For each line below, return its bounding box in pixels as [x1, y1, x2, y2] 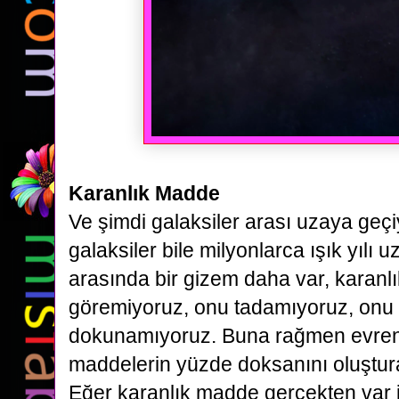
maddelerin [69, 353, 176, 376]
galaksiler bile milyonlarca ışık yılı [69, 239, 379, 262]
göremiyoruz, [69, 296, 194, 319]
